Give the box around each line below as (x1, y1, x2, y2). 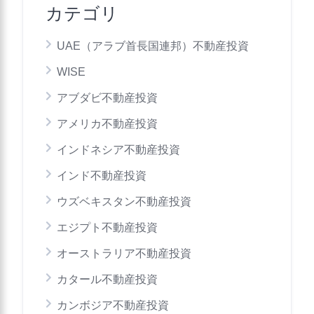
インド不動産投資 (57, 170, 146, 182)
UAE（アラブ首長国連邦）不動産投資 (57, 40, 249, 52)
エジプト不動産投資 (57, 221, 158, 233)
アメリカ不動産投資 (57, 118, 158, 130)
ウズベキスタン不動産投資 (57, 196, 191, 207)
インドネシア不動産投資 (57, 144, 180, 156)
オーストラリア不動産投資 (57, 247, 191, 259)
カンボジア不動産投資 (57, 299, 169, 311)
